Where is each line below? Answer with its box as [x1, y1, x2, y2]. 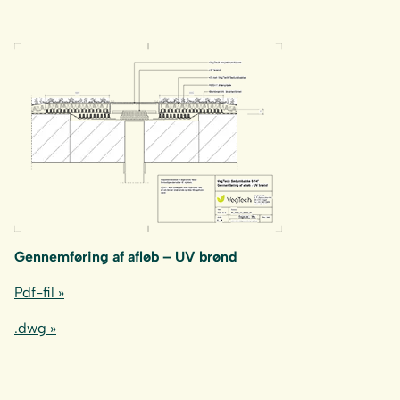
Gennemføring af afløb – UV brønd [14, 248, 237, 265]
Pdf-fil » [14, 284, 64, 301]
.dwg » [14, 320, 56, 337]
